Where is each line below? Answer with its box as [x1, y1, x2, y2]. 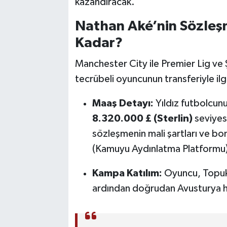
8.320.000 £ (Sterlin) [92, 113, 193, 124]
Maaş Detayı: [92, 98, 154, 108]
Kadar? [74, 36, 123, 51]
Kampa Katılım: [92, 168, 162, 178]
